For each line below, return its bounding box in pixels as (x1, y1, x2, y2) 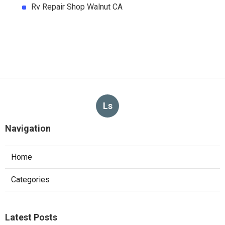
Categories (11, 175, 50, 185)
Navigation (5, 123, 51, 134)
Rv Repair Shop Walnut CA (31, 2, 123, 12)
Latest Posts (5, 212, 57, 223)
